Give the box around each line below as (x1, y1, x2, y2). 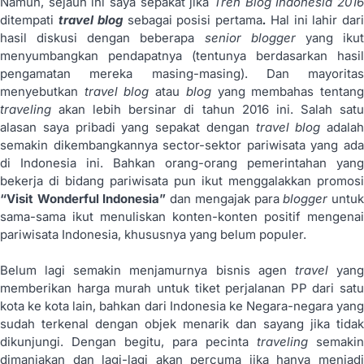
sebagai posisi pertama (127, 11, 262, 28)
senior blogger (204, 29, 305, 45)
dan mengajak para (166, 190, 284, 206)
